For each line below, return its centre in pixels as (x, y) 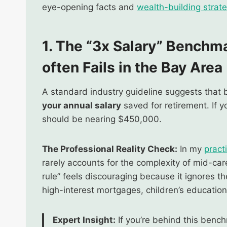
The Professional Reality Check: (110, 149)
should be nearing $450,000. (102, 119)
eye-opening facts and (89, 7)
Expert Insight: (84, 220)
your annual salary (82, 105)
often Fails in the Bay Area (132, 67)
